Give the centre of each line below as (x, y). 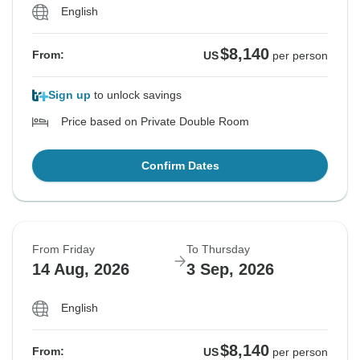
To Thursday (218, 250)
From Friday (63, 250)
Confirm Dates (180, 166)
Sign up (70, 95)
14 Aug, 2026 (81, 270)
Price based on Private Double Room (155, 122)
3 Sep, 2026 (230, 270)
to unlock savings (136, 95)
